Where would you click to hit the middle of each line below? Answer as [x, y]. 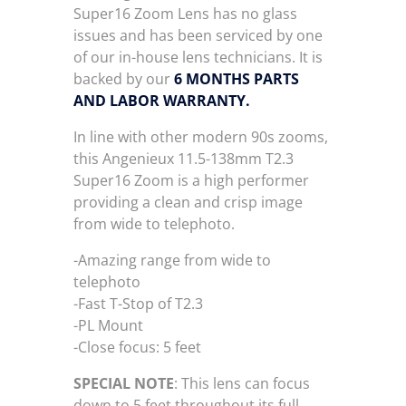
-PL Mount [108, 325]
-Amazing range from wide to [172, 260]
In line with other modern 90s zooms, [200, 137]
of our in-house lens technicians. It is [198, 57]
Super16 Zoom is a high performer [191, 180]
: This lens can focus [242, 383]
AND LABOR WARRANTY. [161, 101]
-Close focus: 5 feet [137, 347]
